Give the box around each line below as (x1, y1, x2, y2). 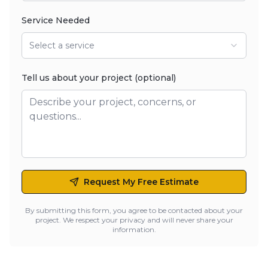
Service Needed (22, 15, 90, 26)
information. (112, 225, 156, 234)
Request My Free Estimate (84, 176, 199, 187)
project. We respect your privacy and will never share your (35, 215, 233, 224)
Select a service (29, 40, 95, 51)
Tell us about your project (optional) (22, 72, 176, 83)
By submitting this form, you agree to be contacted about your (25, 206, 243, 215)
